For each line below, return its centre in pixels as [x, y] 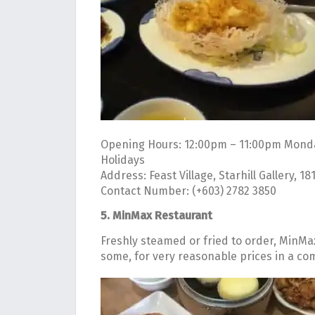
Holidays [123, 160]
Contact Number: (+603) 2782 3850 [188, 191]
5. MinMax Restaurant [156, 216]
